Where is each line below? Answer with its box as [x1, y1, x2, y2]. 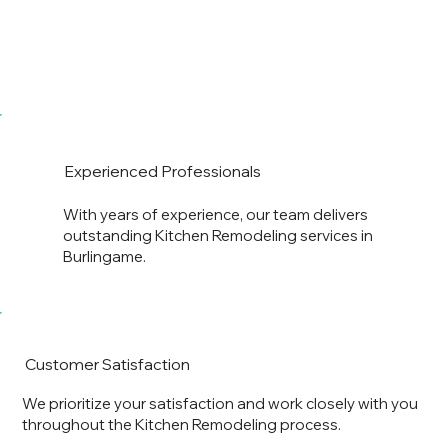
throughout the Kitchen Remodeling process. [22, 414, 342, 434]
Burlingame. [62, 247, 146, 267]
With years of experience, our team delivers [62, 205, 368, 225]
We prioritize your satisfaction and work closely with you [22, 393, 419, 413]
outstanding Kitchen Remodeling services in [62, 226, 373, 246]
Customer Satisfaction [24, 354, 190, 375]
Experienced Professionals [63, 160, 261, 181]
